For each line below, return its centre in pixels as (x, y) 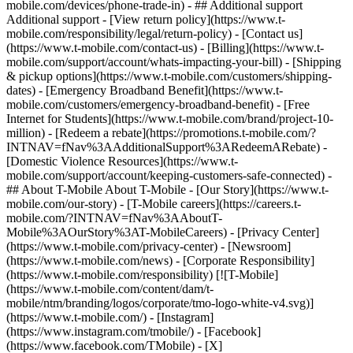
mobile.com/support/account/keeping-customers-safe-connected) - (169, 175)
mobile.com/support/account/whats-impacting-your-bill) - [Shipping (174, 62)
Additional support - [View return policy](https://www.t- (146, 19)
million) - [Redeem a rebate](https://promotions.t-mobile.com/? (161, 133)
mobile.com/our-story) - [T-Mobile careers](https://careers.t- (154, 204)
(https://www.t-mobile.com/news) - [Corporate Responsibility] (160, 260)
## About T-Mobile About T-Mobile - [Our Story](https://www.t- (167, 190)
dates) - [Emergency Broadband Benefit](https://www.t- (145, 90)
